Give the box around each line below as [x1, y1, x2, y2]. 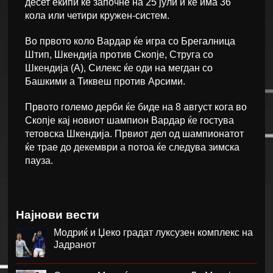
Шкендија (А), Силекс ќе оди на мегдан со [25, 63, 213, 74]
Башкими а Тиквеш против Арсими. [25, 76, 186, 87]
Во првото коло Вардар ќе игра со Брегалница [25, 36, 236, 47]
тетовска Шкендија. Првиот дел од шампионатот [25, 129, 244, 140]
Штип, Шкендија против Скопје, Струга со [25, 49, 214, 60]
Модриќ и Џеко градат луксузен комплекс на [54, 227, 253, 238]
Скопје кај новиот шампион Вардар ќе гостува [25, 115, 235, 126]
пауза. [25, 155, 54, 166]
